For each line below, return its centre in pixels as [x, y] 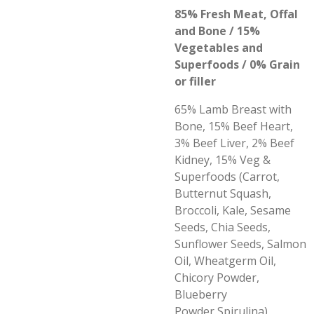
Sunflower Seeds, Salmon [240, 244]
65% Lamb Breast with [233, 109]
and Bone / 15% [217, 31]
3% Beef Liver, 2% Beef [234, 143]
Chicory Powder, [217, 278]
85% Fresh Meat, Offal [236, 14]
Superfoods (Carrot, [227, 177]
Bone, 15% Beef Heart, [234, 126]
